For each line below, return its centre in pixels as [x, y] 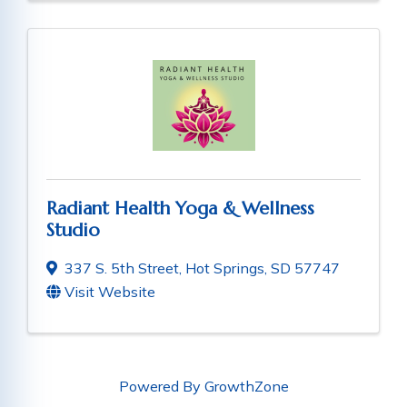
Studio [73, 231]
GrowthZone [246, 387]
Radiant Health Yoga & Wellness [180, 209]
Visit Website [110, 292]
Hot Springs [225, 268]
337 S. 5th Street [122, 268]
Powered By [161, 387]
